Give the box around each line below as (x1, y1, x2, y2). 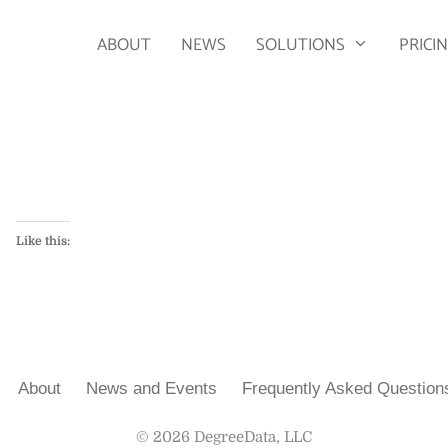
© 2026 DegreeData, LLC (136, 427, 312, 446)
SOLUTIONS (256, 31, 346, 59)
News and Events (86, 378, 217, 398)
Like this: (16, 233, 70, 248)
